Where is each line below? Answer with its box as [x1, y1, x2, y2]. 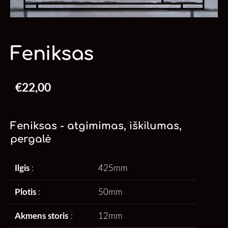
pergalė [10, 133, 51, 146]
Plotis [15, 186, 39, 198]
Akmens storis [15, 210, 69, 222]
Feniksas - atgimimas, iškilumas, [10, 120, 182, 132]
